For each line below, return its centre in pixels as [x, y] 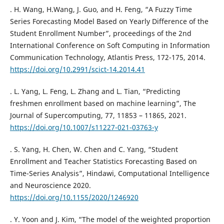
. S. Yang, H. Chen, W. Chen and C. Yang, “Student [94, 149]
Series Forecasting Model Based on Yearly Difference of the [109, 21]
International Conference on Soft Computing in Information [110, 45]
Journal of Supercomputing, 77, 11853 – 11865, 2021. [98, 115]
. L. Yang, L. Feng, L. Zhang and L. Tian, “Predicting [95, 91]
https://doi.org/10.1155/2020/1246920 [74, 197]
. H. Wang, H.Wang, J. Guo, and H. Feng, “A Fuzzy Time [101, 9]
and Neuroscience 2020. [50, 185]
